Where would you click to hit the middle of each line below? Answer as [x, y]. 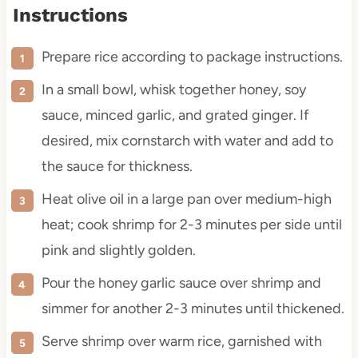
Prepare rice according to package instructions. [192, 57]
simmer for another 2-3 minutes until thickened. [193, 309]
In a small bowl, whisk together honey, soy [173, 90]
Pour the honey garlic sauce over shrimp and [181, 283]
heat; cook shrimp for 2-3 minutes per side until [191, 225]
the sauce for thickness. [117, 167]
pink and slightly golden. [118, 251]
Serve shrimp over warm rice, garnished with [181, 342]
